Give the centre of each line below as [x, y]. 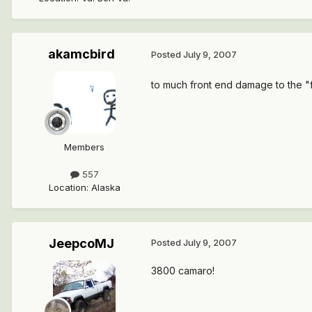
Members [84, 147]
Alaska [106, 187]
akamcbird [81, 54]
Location [67, 187]
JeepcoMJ [81, 243]
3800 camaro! [183, 270]
